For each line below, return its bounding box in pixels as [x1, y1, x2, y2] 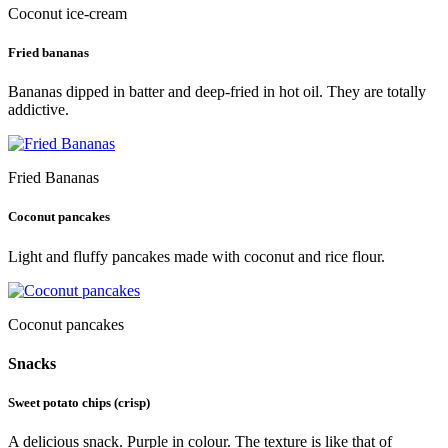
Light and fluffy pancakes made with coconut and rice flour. [8, 247, 385, 265]
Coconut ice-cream [8, 4, 127, 22]
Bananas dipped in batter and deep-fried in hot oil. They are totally [8, 83, 426, 101]
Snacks [8, 354, 56, 372]
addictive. [8, 101, 69, 119]
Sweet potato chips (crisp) [8, 395, 150, 411]
